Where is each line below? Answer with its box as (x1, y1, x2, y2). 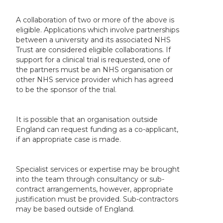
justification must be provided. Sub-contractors (16, 194, 179, 204)
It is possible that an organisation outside (16, 114, 158, 124)
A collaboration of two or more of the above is (16, 15, 175, 24)
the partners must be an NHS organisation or (16, 65, 173, 74)
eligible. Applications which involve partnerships (16, 25, 180, 34)
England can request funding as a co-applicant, (16, 124, 179, 134)
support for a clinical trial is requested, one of (16, 55, 170, 64)
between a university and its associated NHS (16, 35, 171, 44)
